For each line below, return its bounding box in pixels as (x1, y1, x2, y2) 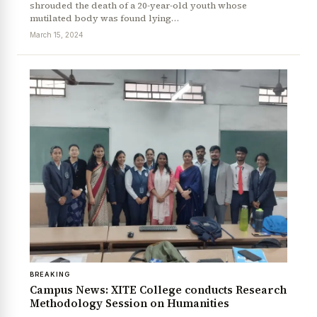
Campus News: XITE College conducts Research (30, 282, 287, 298)
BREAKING (30, 270, 70, 279)
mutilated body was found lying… (30, 12, 179, 25)
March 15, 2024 (30, 30, 83, 40)
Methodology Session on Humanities (30, 296, 229, 311)
